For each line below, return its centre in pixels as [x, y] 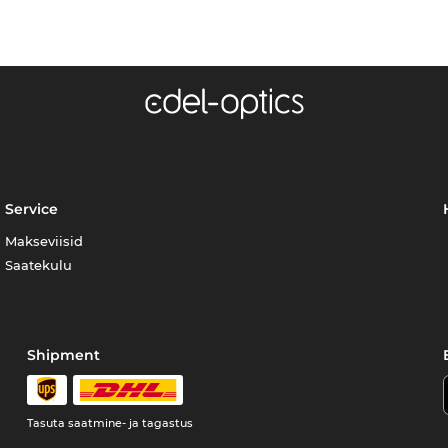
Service [32, 208]
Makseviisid [44, 240]
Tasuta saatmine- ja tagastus [110, 422]
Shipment [64, 354]
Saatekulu [39, 264]
